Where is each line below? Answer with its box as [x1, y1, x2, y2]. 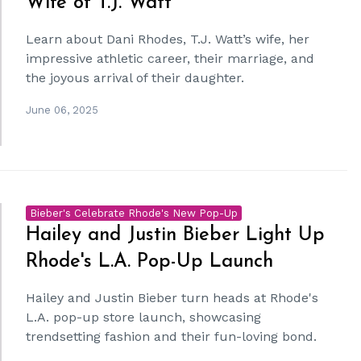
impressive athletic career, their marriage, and [26, 51, 315, 66]
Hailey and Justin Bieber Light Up [26, 226, 326, 245]
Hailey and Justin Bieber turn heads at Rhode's [26, 290, 319, 305]
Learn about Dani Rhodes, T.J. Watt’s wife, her [26, 31, 310, 47]
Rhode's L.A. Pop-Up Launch [26, 252, 274, 272]
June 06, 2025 [26, 103, 99, 116]
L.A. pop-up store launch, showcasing [26, 309, 262, 325]
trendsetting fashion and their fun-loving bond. [26, 329, 317, 344]
